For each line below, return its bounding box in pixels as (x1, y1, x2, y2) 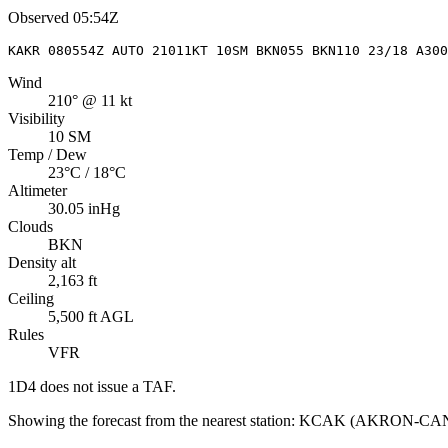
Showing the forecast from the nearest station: (8, 411, 295, 429)
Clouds (8, 217, 53, 235)
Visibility (8, 109, 65, 127)
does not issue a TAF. (36, 377, 176, 395)
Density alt (8, 253, 76, 271)
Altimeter (8, 181, 67, 199)
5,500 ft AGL (48, 307, 134, 325)
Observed (8, 8, 69, 26)
